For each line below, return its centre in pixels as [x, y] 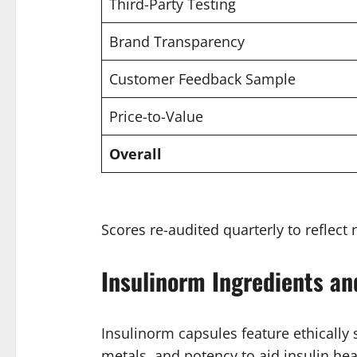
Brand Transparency [177, 41]
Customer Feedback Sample [202, 78]
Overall [135, 153]
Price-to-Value [156, 116]
